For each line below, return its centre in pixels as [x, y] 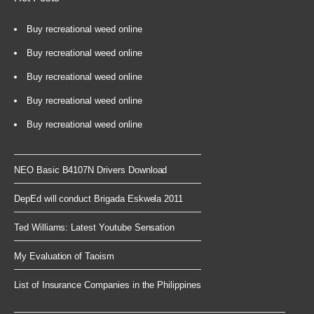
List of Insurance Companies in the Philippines [108, 285]
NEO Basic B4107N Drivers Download [91, 170]
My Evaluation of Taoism [64, 256]
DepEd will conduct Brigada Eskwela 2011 [99, 198]
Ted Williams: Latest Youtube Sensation [95, 227]
